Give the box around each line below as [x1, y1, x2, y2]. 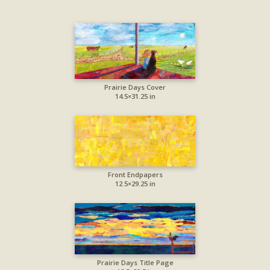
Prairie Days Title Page [96, 258, 174, 268]
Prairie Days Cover [104, 83, 166, 92]
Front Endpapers [107, 170, 163, 180]
